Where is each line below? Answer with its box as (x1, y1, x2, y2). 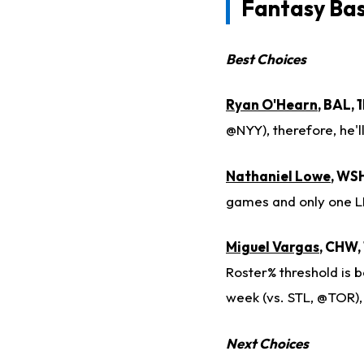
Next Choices (226, 334, 309, 352)
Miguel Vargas (226, 238, 319, 256)
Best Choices (226, 50, 306, 67)
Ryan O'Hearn (226, 96, 318, 114)
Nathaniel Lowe (226, 167, 331, 184)
